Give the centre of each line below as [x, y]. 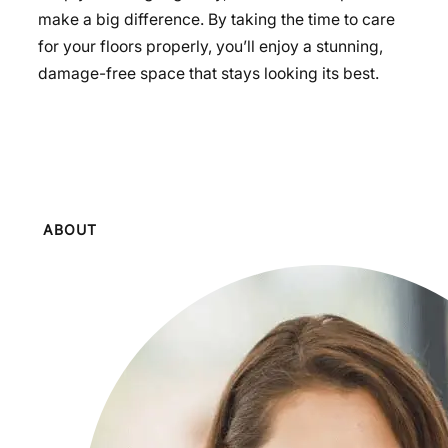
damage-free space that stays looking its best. [208, 74]
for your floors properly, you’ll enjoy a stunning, [210, 47]
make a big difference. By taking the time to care [216, 20]
